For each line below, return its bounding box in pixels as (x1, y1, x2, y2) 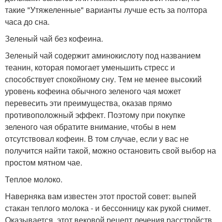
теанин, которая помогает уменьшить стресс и (5, 61, 175, 73)
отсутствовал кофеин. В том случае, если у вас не (5, 132, 189, 144)
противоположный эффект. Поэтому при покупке (5, 109, 185, 120)
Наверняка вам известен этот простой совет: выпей (5, 190, 196, 202)
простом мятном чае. (5, 156, 82, 168)
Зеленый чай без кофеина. (5, 32, 103, 44)
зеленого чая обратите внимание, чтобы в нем (5, 120, 176, 132)
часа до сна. (5, 15, 50, 27)
